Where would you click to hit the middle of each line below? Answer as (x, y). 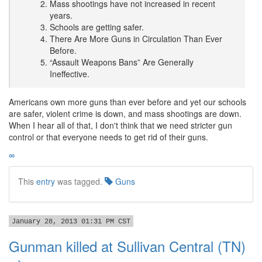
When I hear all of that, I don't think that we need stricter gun (120, 125)
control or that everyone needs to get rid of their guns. (108, 137)
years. (61, 15)
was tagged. (80, 181)
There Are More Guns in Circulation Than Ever (136, 39)
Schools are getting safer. (97, 27)
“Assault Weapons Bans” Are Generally (122, 62)
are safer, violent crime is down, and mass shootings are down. (125, 113)
